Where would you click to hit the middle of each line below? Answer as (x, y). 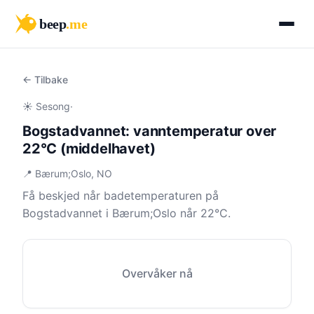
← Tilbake (45, 80)
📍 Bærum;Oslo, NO (67, 173)
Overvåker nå (157, 273)
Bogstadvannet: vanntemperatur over (150, 131)
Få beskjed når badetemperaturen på (121, 196)
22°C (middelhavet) (89, 149)
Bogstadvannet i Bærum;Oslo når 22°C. (127, 213)
